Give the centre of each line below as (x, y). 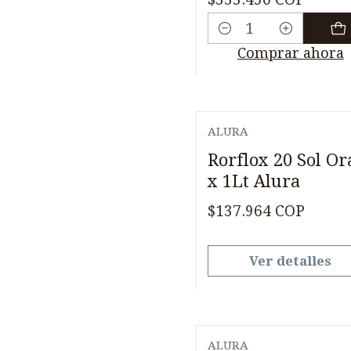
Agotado (251, 146)
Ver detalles (291, 261)
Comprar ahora (290, 53)
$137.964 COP (256, 211)
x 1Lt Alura (254, 181)
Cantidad (238, 40)
